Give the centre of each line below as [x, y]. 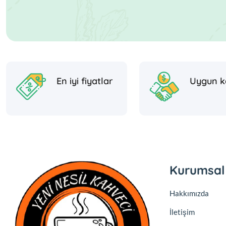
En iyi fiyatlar [85, 81]
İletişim [182, 212]
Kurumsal [197, 170]
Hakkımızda [189, 193]
